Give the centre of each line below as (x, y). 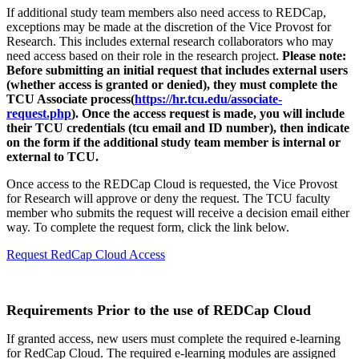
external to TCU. (54, 156)
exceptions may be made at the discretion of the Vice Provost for (169, 26)
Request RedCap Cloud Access (86, 254)
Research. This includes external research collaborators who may (170, 41)
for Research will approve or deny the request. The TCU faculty (168, 198)
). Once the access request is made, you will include (208, 113)
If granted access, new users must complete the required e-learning (173, 338)
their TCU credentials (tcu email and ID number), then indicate (178, 127)
